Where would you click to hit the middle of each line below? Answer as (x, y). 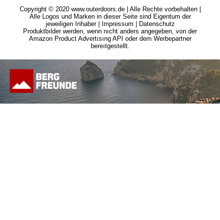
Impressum (117, 24)
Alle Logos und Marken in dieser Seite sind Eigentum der (110, 16)
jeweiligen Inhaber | (73, 24)
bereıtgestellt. (110, 46)
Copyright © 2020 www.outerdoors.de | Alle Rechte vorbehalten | (110, 9)
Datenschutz (157, 24)
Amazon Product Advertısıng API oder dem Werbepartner (110, 38)
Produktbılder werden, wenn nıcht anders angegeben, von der (110, 31)
